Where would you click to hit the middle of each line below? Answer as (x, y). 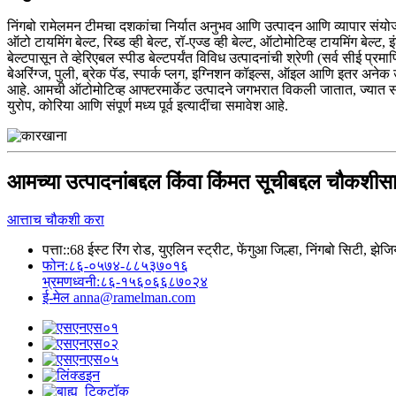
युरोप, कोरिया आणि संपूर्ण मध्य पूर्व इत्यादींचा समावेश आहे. (148, 106)
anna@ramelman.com (134, 297)
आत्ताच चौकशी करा (56, 220)
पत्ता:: (56, 250)
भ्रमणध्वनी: (71, 282)
